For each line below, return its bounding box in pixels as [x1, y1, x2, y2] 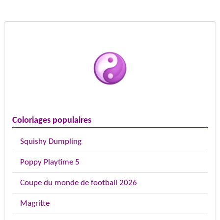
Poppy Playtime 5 [20, 158, 80, 167]
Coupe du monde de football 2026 [20, 179, 137, 188]
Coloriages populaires [12, 116, 91, 126]
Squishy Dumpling [20, 137, 82, 146]
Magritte [20, 199, 50, 208]
